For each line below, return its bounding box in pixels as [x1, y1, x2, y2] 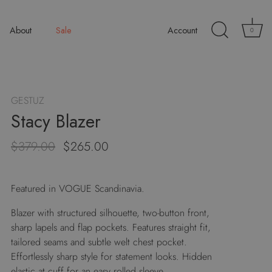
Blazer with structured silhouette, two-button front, [11, 206, 209, 220]
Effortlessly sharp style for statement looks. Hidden [11, 250, 212, 263]
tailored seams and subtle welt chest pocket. [11, 235, 187, 249]
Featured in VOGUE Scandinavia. [11, 182, 144, 195]
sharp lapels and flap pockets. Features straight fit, [11, 220, 211, 234]
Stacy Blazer [11, 109, 101, 134]
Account [168, 24, 197, 37]
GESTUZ [11, 93, 44, 107]
